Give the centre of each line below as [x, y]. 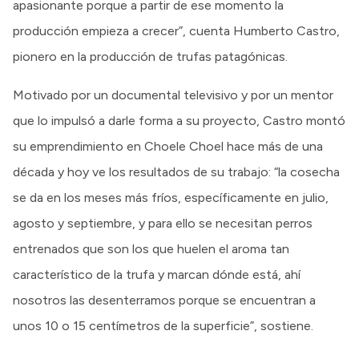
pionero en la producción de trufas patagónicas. [152, 56]
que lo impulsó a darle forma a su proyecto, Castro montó [179, 120]
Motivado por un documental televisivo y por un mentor [173, 95]
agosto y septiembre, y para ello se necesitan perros [163, 223]
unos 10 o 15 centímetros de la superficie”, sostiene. [165, 325]
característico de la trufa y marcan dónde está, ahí [158, 274]
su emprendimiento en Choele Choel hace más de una [168, 146]
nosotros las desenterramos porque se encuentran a [164, 300]
